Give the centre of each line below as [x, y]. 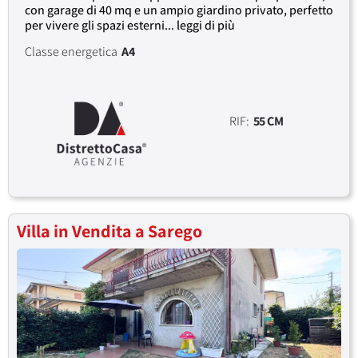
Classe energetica [71, 52]
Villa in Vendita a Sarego [109, 231]
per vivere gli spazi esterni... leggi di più [130, 26]
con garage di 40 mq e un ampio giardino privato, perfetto [179, 10]
